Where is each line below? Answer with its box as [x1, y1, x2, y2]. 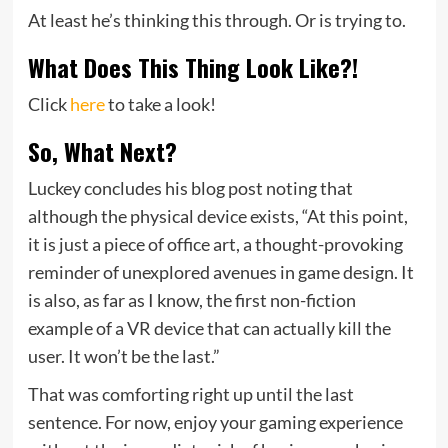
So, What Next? [27, 132, 177, 169]
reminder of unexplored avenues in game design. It [27, 260, 414, 283]
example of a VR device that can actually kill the [27, 316, 391, 339]
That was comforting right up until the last [27, 382, 354, 405]
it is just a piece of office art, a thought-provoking [27, 232, 403, 255]
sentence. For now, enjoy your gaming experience [27, 410, 403, 433]
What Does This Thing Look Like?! [27, 48, 358, 85]
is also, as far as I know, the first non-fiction [27, 288, 356, 311]
